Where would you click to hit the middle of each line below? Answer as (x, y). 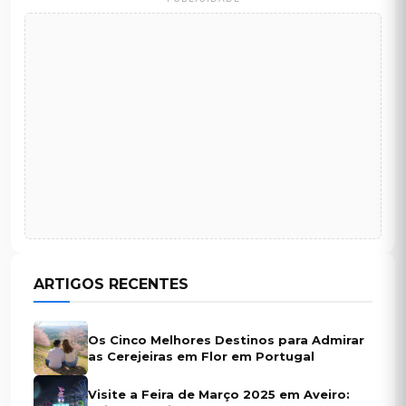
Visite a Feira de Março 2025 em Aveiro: (219, 395)
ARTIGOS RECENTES (111, 285)
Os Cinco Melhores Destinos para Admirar (226, 340)
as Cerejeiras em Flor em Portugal (201, 357)
